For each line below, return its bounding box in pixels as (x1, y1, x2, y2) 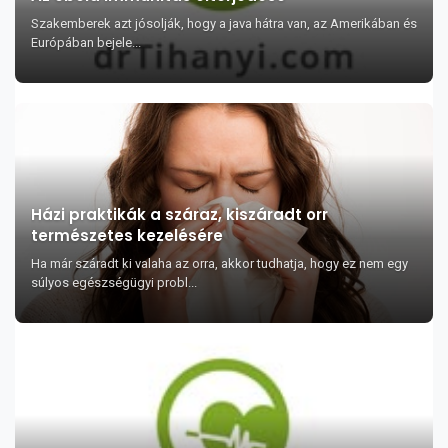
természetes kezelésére (31, 225, 223, 246)
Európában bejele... (31, 35, 141, 50)
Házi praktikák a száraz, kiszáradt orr (31, 204, 328, 225)
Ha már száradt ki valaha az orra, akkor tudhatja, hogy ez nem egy (31, 256, 408, 271)
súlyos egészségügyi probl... (31, 275, 197, 290)
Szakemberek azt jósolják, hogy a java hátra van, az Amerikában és (31, 16, 417, 31)
